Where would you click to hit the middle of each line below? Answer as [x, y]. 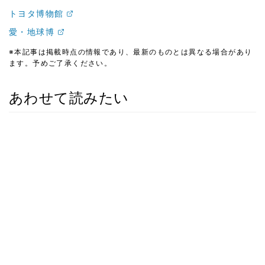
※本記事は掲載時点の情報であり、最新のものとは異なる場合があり [131, 52]
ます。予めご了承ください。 [61, 63]
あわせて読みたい [69, 98]
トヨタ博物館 [36, 13]
